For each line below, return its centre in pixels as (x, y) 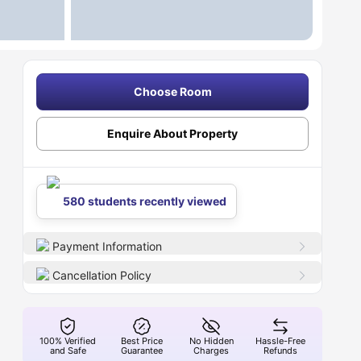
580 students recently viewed (145, 201)
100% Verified (68, 341)
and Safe (68, 351)
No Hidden (211, 341)
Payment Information (108, 246)
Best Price (142, 341)
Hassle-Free (281, 341)
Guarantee (142, 351)
